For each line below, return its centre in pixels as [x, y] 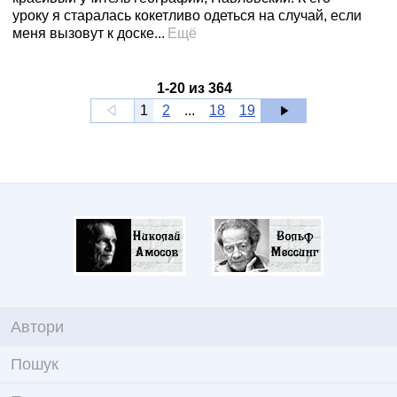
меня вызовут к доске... [89, 33]
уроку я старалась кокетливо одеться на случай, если [187, 16]
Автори [37, 327]
